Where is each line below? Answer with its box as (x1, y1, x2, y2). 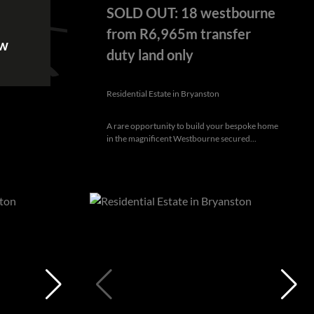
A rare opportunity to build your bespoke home (107, 120, 278, 131)
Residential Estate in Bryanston (107, 88, 219, 99)
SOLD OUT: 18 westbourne (107, 4, 275, 21)
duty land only (107, 46, 193, 63)
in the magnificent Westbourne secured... (107, 132, 257, 144)
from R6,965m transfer (107, 25, 251, 42)
